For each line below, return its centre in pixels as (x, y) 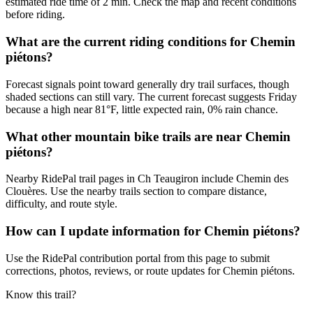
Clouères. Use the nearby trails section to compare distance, (136, 191)
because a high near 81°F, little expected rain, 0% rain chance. (142, 109)
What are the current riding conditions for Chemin (151, 42)
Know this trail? (41, 294)
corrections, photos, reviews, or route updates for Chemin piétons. (150, 270)
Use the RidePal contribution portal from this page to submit (138, 258)
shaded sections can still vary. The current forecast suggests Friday (151, 96)
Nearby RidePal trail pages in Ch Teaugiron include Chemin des (147, 179)
